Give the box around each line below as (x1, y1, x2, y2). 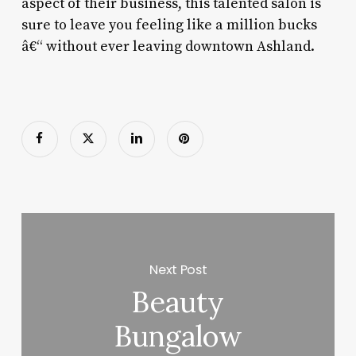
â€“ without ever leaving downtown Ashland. (21, 37, 315, 56)
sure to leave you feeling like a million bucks (21, 15, 317, 34)
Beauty (132, 284, 225, 321)
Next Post (149, 260, 207, 279)
